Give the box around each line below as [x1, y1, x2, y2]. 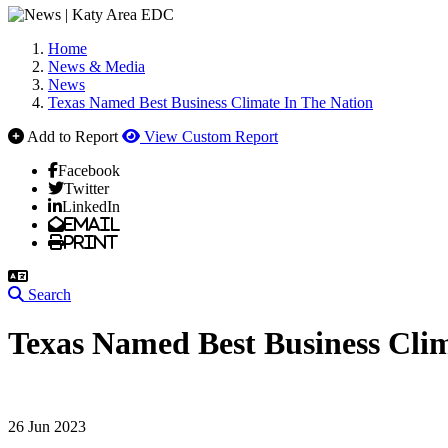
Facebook [58, 162, 120, 178]
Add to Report [27, 128, 118, 145]
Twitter [64, 180, 109, 196]
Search [28, 286, 71, 303]
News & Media [48, 58, 145, 75]
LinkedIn [62, 198, 120, 214]
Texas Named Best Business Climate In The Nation [48, 94, 373, 111]
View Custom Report [144, 128, 278, 145]
